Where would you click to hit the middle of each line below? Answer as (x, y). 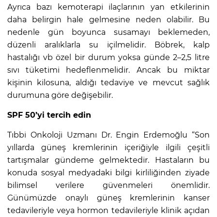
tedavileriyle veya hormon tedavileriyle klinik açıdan (108, 210)
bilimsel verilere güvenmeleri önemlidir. (108, 185)
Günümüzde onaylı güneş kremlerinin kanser (108, 198)
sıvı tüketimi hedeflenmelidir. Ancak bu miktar (108, 70)
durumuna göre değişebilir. (60, 95)
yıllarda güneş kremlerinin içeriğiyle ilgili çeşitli (108, 147)
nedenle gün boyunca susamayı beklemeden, (108, 32)
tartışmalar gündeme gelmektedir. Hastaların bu (108, 160)
